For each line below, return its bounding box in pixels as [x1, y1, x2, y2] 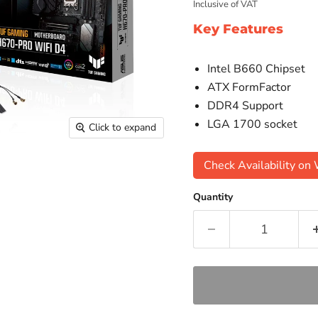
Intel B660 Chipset [207, 61, 306, 77]
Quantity [193, 190, 234, 204]
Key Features [193, 21, 284, 37]
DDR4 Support [207, 98, 284, 114]
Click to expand [89, 120, 157, 134]
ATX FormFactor [207, 79, 292, 95]
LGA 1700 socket [207, 116, 298, 132]
